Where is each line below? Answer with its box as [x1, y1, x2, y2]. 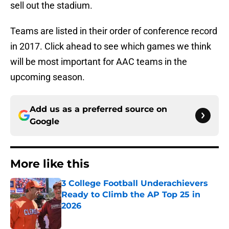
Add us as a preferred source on [30, 104, 167, 114]
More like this [10, 157, 89, 171]
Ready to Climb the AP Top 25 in [61, 190, 200, 200]
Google [30, 117, 59, 127]
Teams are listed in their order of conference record [10, 26, 217, 37]
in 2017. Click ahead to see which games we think [10, 41, 211, 52]
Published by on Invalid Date [61, 212, 150, 220]
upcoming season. [10, 72, 85, 83]
